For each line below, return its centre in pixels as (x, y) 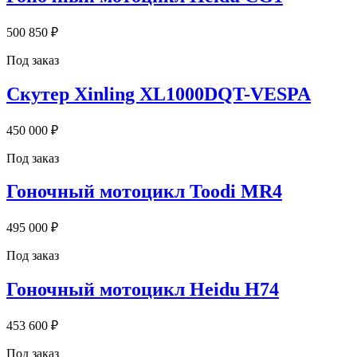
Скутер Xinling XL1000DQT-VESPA (159, 94)
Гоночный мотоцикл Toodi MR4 (144, 192)
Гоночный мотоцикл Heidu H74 (143, 290)
